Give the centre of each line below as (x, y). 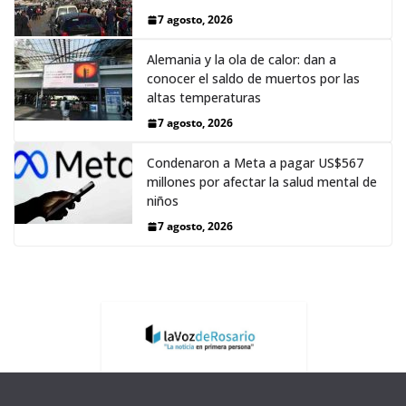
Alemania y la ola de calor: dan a (242, 60)
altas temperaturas (204, 98)
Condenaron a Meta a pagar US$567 (255, 163)
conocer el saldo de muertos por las (253, 79)
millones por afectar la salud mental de (262, 182)
